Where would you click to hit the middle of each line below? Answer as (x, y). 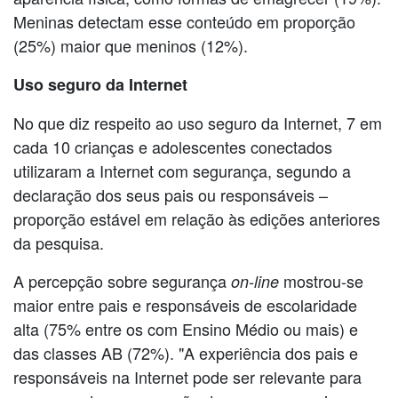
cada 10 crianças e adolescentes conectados (173, 146)
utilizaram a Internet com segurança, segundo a (182, 170)
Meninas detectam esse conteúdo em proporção (184, 21)
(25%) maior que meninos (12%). (131, 45)
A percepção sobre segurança (122, 280)
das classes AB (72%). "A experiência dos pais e (186, 352)
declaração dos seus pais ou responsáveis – (171, 194)
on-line (255, 281)
